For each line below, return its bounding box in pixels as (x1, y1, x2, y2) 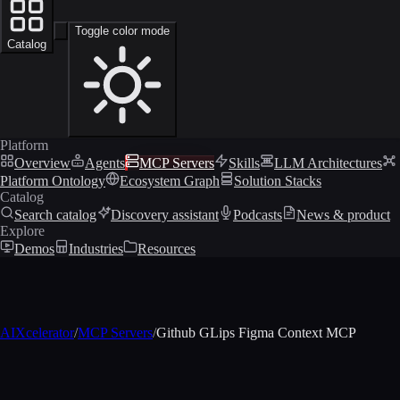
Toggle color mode (75, 23, 170, 37)
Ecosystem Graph (120, 172, 220, 188)
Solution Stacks (234, 172, 321, 188)
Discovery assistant (111, 206, 219, 222)
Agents (85, 154, 125, 171)
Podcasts (233, 206, 282, 222)
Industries (69, 240, 123, 256)
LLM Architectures (274, 154, 382, 171)
